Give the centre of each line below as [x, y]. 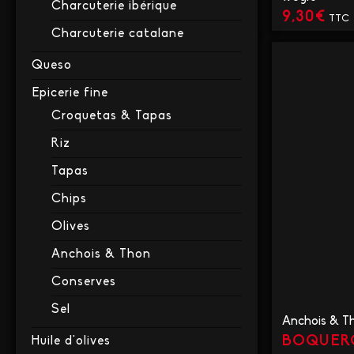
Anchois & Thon [101, 255]
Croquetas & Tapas [112, 117]
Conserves [84, 282]
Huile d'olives [71, 342]
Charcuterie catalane [118, 34]
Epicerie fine [70, 94]
